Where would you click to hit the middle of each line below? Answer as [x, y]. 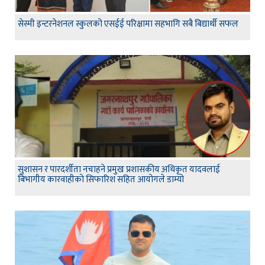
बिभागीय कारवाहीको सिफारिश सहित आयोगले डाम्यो [101, 180]
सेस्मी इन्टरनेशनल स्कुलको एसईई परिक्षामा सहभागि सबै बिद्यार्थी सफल [128, 24]
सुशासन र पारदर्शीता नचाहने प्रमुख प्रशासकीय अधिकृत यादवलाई [119, 170]
